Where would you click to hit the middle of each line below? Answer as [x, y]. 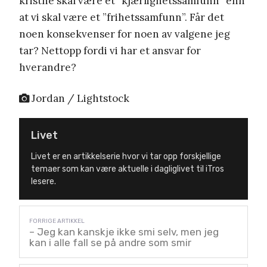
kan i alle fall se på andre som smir [110, 242]
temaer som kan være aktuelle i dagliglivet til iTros [128, 169]
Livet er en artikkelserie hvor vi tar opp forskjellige [126, 156]
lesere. [44, 181]
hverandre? [48, 67]
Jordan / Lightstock [79, 98]
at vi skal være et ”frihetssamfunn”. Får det [122, 17]
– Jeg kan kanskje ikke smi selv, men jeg [124, 232]
